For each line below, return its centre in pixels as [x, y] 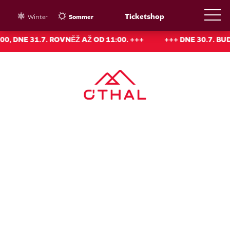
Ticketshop [145, 16]
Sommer [81, 17]
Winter [38, 17]
